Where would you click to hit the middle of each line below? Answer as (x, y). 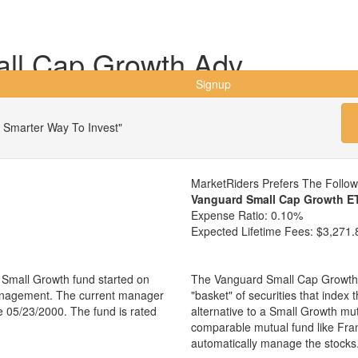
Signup (213, 84)
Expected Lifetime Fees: (254, 231)
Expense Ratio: (229, 215)
